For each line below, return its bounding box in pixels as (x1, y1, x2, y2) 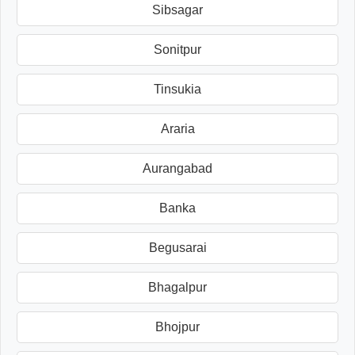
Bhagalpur (148, 280, 207, 294)
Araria (160, 121, 195, 136)
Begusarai (148, 240, 207, 254)
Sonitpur (154, 42, 201, 56)
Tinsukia (154, 82, 201, 96)
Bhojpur (155, 319, 200, 334)
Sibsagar (152, 2, 203, 17)
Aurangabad (143, 161, 212, 175)
